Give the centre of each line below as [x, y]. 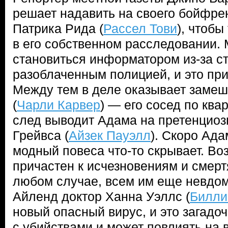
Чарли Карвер [59, 105]
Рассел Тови [140, 28]
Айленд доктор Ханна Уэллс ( [101, 196]
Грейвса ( [41, 135]
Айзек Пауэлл [110, 135]
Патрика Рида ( [58, 28]
